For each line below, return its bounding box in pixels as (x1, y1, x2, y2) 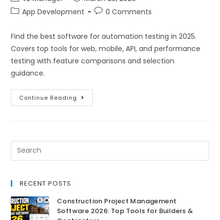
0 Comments (106, 6, 152, 17)
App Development (22, 6, 85, 17)
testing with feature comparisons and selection (11, 55, 175, 66)
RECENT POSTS (20, 178, 72, 188)
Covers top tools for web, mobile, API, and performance (11, 43, 201, 54)
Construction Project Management (56, 196, 177, 206)
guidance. (11, 68, 45, 78)
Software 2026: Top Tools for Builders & (56, 206, 193, 216)
